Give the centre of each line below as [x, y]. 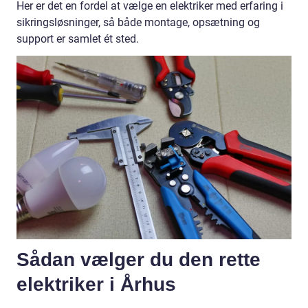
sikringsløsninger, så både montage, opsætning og [138, 23]
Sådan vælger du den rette [139, 259]
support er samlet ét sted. [78, 39]
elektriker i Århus [96, 284]
